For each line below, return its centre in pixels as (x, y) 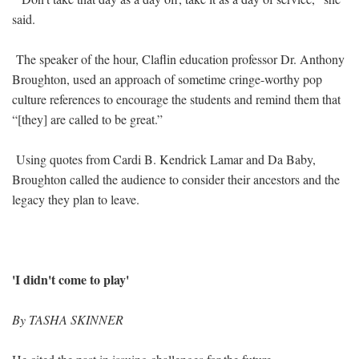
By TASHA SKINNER (68, 319)
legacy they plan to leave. (76, 199)
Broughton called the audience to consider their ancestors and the (176, 179)
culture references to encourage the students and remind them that (176, 99)
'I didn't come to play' (71, 279)
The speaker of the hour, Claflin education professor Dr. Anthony (178, 58)
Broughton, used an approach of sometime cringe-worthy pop (167, 79)
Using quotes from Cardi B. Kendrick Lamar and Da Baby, (164, 159)
